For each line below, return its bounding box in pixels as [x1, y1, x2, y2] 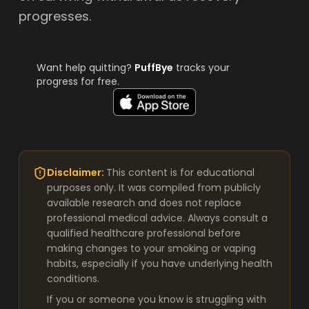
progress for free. [37, 74, 120, 88]
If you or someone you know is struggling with [47, 292, 267, 306]
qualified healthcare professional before [47, 226, 241, 240]
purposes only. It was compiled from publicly [47, 181, 261, 195]
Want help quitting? [37, 61, 135, 74]
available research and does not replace [47, 196, 242, 210]
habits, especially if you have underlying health [47, 257, 273, 270]
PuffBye [134, 61, 174, 74]
